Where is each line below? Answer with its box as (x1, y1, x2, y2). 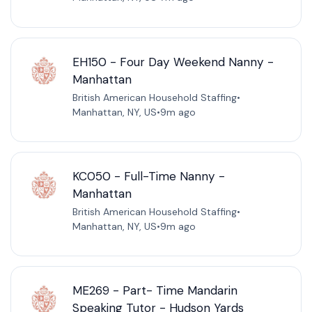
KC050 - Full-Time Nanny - (72, 168, 225, 184)
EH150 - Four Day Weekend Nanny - (72, 54, 274, 70)
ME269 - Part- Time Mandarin (72, 283, 237, 299)
